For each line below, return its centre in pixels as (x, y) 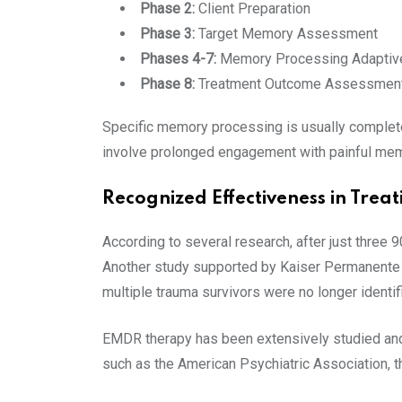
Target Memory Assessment (286, 33)
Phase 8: (169, 83)
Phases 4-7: (180, 58)
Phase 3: (167, 33)
